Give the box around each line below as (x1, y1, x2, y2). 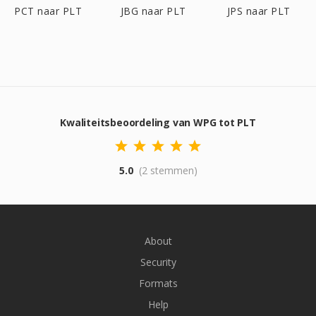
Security (140, 255, 176, 269)
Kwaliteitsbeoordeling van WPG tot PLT (60, 116, 256, 129)
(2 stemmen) (138, 164, 197, 177)
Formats (138, 276, 178, 290)
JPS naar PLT (226, 4, 291, 18)
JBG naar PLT (120, 4, 186, 18)
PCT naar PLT (14, 4, 82, 18)
